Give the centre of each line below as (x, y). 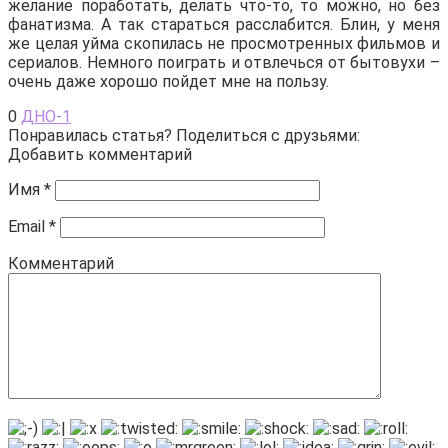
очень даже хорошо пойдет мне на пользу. (168, 81)
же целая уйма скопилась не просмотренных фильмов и (224, 43)
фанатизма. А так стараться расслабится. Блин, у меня (224, 24)
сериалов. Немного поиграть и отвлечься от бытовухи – (224, 62)
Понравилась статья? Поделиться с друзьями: (184, 135)
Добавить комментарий (100, 154)
